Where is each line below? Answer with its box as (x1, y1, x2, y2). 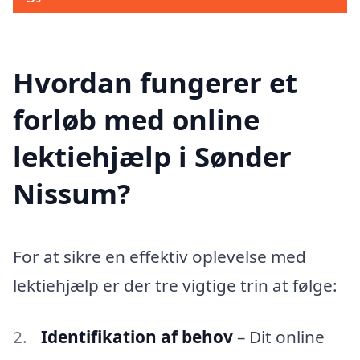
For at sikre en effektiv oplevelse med (13, 245, 306, 268)
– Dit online (232, 325, 325, 348)
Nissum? (13, 174, 131, 213)
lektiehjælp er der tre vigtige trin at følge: (13, 274, 337, 297)
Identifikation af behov (40, 325, 233, 348)
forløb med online (13, 100, 260, 139)
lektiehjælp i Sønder (13, 137, 292, 176)
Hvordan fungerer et (13, 63, 297, 102)
